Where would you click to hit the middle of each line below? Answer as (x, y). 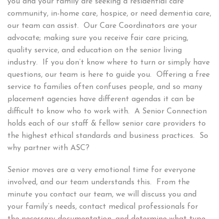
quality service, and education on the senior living (95, 50)
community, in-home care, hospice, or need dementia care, (109, 13)
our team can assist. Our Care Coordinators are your (102, 26)
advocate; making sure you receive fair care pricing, (98, 38)
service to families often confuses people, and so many (105, 87)
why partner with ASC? (48, 148)
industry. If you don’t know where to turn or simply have (109, 62)
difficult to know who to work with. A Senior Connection (107, 111)
